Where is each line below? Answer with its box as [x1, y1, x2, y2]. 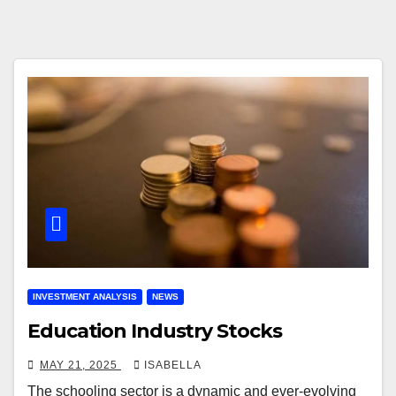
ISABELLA [144, 359, 202, 372]
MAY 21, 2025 [40, 359, 121, 372]
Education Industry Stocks [27, 319, 282, 344]
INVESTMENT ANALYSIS [33, 292, 137, 302]
